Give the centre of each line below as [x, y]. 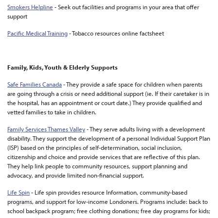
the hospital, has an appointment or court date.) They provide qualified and [105, 103]
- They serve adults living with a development [145, 129]
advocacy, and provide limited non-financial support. [76, 175]
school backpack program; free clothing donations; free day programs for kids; [109, 211]
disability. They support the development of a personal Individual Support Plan [109, 138]
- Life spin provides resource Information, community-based [109, 192]
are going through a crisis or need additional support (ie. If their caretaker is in [108, 93]
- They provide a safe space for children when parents [132, 84]
